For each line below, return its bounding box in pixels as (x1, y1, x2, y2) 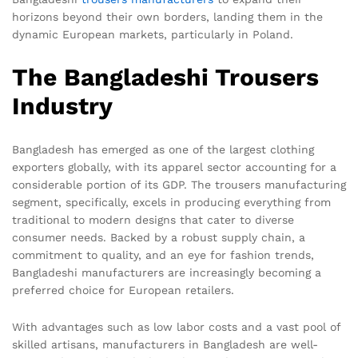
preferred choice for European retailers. (12, 283, 234, 296)
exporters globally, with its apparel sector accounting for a (12, 160, 336, 173)
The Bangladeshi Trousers (12, 62, 319, 91)
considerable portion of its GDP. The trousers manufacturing (12, 177, 346, 191)
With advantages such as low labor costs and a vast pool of (12, 320, 340, 333)
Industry (12, 91, 113, 120)
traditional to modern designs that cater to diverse (12, 213, 294, 226)
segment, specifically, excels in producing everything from (12, 195, 331, 209)
